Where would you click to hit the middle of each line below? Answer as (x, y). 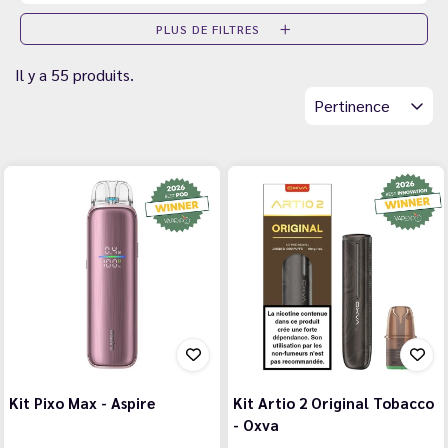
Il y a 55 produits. (74, 74)
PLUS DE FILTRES (210, 29)
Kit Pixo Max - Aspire (82, 402)
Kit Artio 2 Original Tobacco (333, 402)
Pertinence (354, 105)
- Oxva (256, 424)
